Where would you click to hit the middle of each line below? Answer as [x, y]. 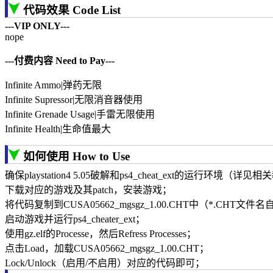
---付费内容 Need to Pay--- [60, 61]
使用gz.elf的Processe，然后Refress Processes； [101, 234]
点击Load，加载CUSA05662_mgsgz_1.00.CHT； [107, 249]
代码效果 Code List [72, 10]
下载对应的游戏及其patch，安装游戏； [88, 190]
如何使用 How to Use [76, 157]
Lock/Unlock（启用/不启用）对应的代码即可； [105, 263]
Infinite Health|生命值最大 [58, 129]
